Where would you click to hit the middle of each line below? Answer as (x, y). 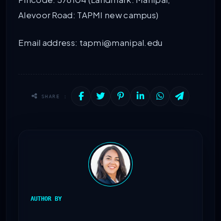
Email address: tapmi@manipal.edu (91, 43)
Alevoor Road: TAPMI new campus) (89, 15)
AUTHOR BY (46, 199)
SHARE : (53, 96)
